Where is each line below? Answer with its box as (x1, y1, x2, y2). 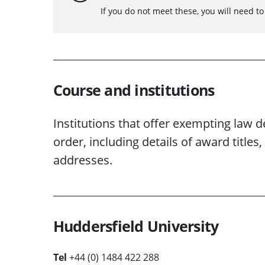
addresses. (53, 151, 112, 168)
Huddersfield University (53, 215, 219, 236)
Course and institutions (53, 79, 215, 100)
